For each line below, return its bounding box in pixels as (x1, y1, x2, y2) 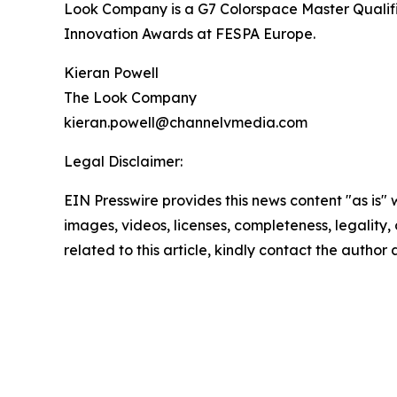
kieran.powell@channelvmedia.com (64, 113, 307, 132)
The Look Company (64, 89, 197, 107)
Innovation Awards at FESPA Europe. (64, 25, 315, 43)
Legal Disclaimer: (64, 152, 183, 171)
